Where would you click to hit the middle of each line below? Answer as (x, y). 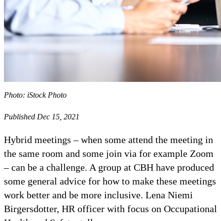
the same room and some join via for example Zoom (109, 153)
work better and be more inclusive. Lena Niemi (98, 195)
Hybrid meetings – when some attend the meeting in (109, 139)
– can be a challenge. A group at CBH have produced (109, 167)
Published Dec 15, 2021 (42, 116)
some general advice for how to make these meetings (110, 181)
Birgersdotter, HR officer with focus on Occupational (110, 208)
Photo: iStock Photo (35, 95)
